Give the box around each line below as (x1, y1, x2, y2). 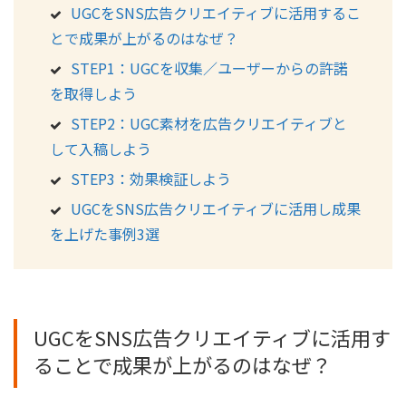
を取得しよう (50, 82, 137, 105)
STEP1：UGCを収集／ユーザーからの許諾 (71, 57, 348, 80)
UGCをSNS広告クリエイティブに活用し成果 (71, 198, 361, 220)
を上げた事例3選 (50, 223, 159, 246)
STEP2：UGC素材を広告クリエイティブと (71, 112, 347, 135)
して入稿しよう (50, 138, 151, 160)
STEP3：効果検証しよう (71, 168, 231, 190)
